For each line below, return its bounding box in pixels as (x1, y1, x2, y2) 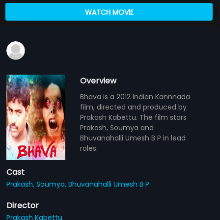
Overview (80, 75, 117, 86)
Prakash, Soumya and (80, 122, 154, 133)
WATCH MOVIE (84, 7, 134, 17)
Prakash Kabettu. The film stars (80, 112, 187, 122)
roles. (80, 143, 98, 153)
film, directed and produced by (80, 102, 187, 112)
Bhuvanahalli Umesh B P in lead (80, 133, 186, 143)
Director (6, 199, 39, 211)
